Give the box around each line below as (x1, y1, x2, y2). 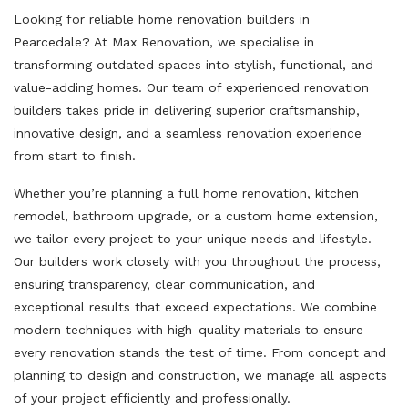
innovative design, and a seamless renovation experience (14, 125, 362, 140)
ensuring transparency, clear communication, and (14, 276, 315, 291)
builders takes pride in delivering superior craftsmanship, (14, 102, 360, 117)
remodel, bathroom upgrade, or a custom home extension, (14, 208, 378, 223)
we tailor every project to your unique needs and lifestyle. (14, 230, 372, 246)
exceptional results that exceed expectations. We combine (14, 299, 377, 314)
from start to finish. (14, 148, 136, 163)
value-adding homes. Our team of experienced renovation (14, 79, 369, 95)
